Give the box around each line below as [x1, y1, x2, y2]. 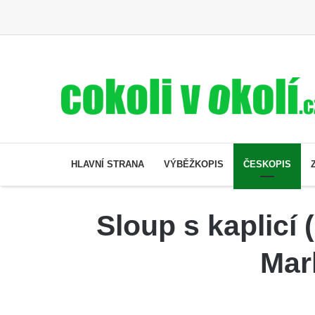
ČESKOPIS [243, 158, 291, 169]
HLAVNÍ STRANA [71, 158, 144, 169]
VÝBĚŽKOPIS [164, 158, 224, 169]
